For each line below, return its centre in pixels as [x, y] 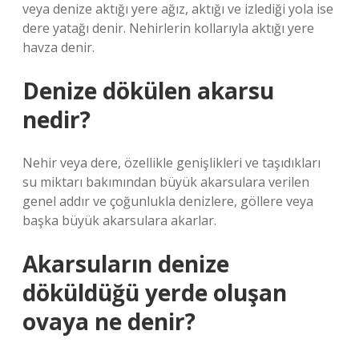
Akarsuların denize [126, 264]
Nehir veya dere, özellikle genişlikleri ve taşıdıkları [171, 163]
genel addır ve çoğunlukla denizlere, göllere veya [168, 201]
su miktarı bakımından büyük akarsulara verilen [166, 182]
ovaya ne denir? [109, 321]
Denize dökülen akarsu [148, 91]
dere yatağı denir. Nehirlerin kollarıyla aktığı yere [168, 28]
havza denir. [58, 47]
